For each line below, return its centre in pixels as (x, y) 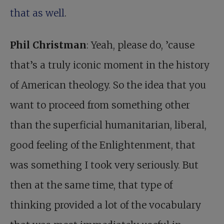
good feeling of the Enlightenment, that (103, 145)
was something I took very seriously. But (104, 165)
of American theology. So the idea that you (108, 85)
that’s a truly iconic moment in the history (110, 65)
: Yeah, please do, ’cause (140, 45)
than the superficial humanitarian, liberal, (108, 125)
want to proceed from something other (100, 105)
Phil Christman (48, 45)
